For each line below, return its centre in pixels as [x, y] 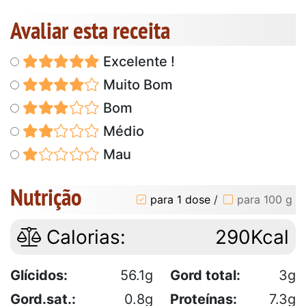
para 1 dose [180, 200]
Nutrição [46, 196]
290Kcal [252, 237]
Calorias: [83, 237]
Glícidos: [39, 275]
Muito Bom [136, 84]
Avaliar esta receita [90, 30]
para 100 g [265, 200]
